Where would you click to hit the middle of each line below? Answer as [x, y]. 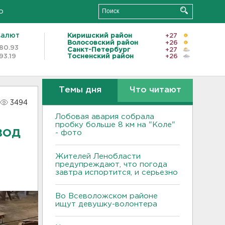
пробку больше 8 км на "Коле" [115, 125]
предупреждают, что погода [111, 164]
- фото [69, 133]
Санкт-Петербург [99, 50]
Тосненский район [100, 57]
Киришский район [100, 36]
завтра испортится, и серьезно [117, 173]
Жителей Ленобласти [98, 156]
